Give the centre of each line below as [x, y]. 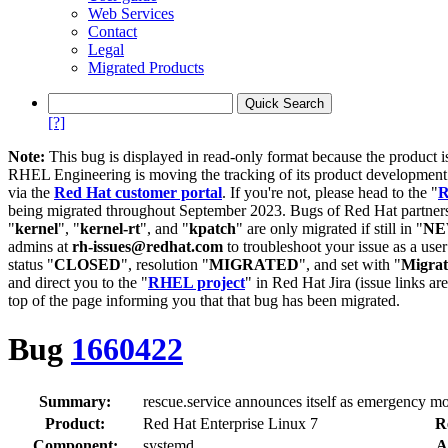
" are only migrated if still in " [329, 228]
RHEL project [196, 282]
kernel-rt [110, 228]
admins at [40, 246]
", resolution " [165, 264]
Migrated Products [146, 67]
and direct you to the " [78, 282]
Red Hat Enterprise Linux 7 [230, 423]
